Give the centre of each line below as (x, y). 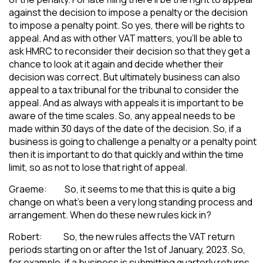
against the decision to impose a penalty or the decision (128, 12)
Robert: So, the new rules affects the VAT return (122, 236)
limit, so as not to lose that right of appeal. (98, 167)
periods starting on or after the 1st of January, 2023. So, (127, 249)
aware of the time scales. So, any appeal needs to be (122, 115)
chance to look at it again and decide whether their (116, 64)
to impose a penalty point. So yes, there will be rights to (127, 25)
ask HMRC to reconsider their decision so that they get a (129, 51)
